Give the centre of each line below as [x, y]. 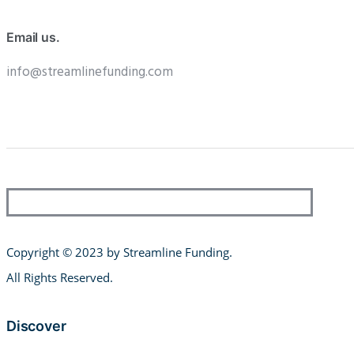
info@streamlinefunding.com [90, 72]
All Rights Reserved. [60, 277]
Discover [36, 326]
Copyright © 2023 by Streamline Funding [118, 252]
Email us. [33, 37]
